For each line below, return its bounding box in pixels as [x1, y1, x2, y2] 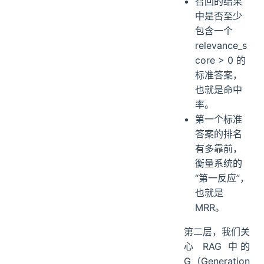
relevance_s [195, 78, 247, 91]
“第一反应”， [195, 211, 250, 223]
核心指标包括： [184, 10, 250, 22]
